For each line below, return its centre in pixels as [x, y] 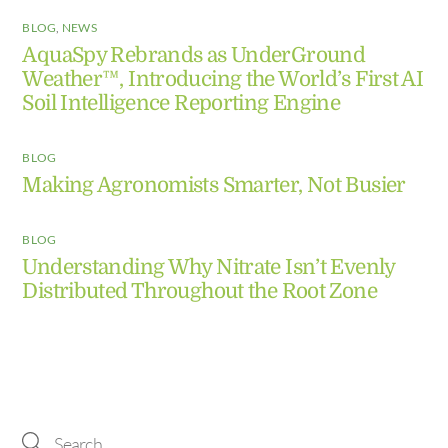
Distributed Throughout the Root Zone [199, 290]
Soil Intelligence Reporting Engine [181, 102]
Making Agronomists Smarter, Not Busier [214, 184]
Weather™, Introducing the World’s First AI [223, 78]
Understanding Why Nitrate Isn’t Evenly [208, 266]
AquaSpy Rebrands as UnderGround [194, 54]
